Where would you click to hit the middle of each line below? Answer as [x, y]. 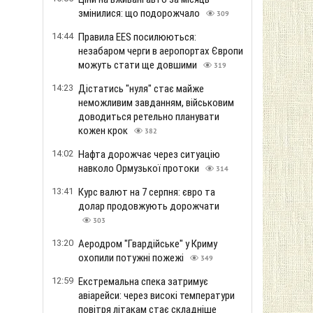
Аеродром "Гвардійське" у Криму [148, 244]
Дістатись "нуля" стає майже [141, 89]
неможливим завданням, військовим [156, 103]
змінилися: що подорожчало [140, 13]
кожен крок [104, 131]
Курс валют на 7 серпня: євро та [147, 192]
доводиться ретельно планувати [149, 117]
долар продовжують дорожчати [149, 206]
